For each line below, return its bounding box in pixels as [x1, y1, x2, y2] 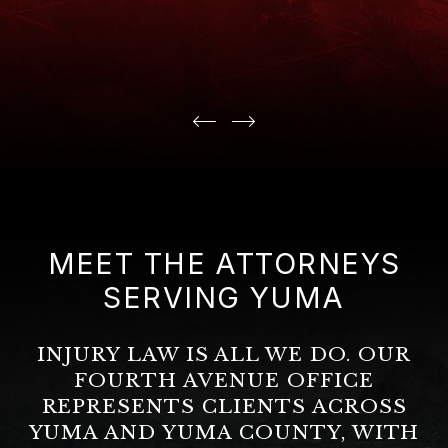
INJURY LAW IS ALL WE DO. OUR [37, 341, 411, 366]
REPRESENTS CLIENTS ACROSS [41, 393, 407, 418]
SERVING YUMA [103, 280, 345, 316]
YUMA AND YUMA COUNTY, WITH [28, 419, 420, 444]
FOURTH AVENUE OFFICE [74, 367, 374, 392]
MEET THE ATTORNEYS [47, 246, 401, 282]
